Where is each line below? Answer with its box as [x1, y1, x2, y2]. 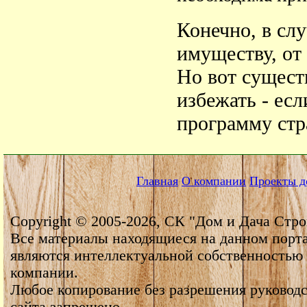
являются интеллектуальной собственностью [10, 247, 303, 265]
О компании [182, 174, 246, 188]
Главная [136, 174, 178, 188]
